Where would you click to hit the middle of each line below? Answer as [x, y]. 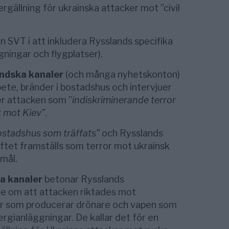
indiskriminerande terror [124, 100]
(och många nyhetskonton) [121, 74]
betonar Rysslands [83, 179]
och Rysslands [131, 133]
